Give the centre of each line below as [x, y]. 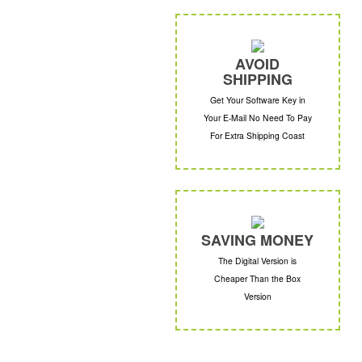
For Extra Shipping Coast [258, 136]
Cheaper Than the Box [258, 279]
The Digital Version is [258, 261]
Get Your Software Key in [257, 100]
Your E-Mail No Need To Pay [257, 118]
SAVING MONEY [258, 240]
